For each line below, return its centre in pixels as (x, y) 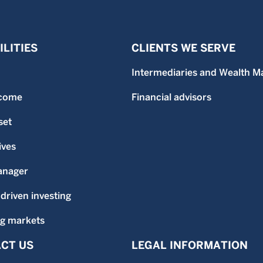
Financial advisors (171, 97)
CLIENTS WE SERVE (183, 48)
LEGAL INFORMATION (190, 245)
